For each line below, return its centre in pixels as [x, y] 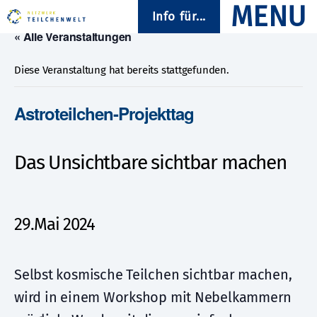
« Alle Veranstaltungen [73, 36]
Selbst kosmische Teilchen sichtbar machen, [153, 275]
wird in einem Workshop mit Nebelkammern [153, 297]
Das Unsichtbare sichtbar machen [150, 162]
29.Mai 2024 [55, 224]
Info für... [179, 17]
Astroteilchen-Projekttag [104, 113]
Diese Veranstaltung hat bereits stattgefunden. [122, 70]
